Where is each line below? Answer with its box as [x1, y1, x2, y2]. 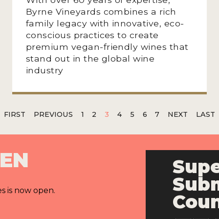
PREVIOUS [33, 109, 73, 119]
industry [25, 65, 64, 75]
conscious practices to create [25, 29, 159, 40]
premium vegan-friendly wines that [25, 41, 189, 52]
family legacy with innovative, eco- [25, 18, 184, 28]
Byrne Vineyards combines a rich [25, 6, 176, 17]
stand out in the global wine [25, 53, 155, 64]
